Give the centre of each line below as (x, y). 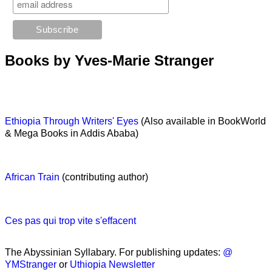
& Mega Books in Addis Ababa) (72, 133)
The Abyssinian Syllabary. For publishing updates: (114, 252)
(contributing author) (104, 177)
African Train (32, 177)
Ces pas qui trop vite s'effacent (70, 220)
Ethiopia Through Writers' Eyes (72, 121)
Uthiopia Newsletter (112, 264)
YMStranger (31, 264)
